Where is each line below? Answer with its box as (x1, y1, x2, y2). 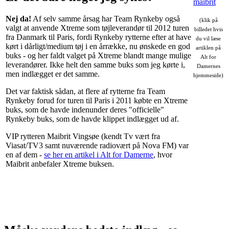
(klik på (199, 17, 218, 24)
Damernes (196, 63, 220, 70)
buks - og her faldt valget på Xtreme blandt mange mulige (6, 51, 191, 60)
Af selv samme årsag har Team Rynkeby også (31, 14, 180, 23)
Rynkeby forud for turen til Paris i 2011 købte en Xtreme (6, 96, 188, 105)
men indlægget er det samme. (6, 70, 100, 78)
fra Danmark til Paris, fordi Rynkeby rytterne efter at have (6, 33, 191, 41)
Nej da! (6, 14, 31, 23)
